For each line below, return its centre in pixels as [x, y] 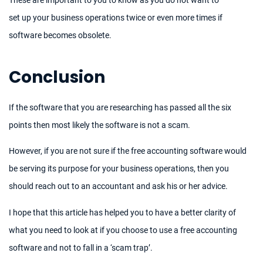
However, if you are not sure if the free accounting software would [128, 151]
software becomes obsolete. [60, 35]
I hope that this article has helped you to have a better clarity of [122, 212]
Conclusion [57, 77]
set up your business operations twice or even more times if [116, 17]
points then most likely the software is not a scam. [100, 125]
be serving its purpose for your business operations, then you [119, 169]
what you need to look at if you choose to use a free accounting [123, 230]
